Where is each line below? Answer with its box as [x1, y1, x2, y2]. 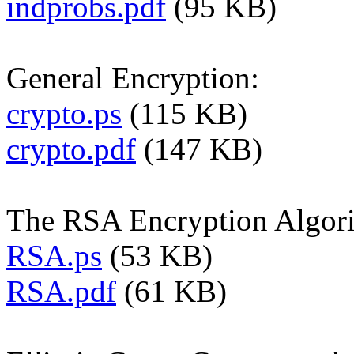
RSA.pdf [6, 273, 116, 308]
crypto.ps [6, 96, 122, 130]
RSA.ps [6, 238, 102, 273]
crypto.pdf [6, 131, 136, 166]
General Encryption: [6, 60, 259, 95]
